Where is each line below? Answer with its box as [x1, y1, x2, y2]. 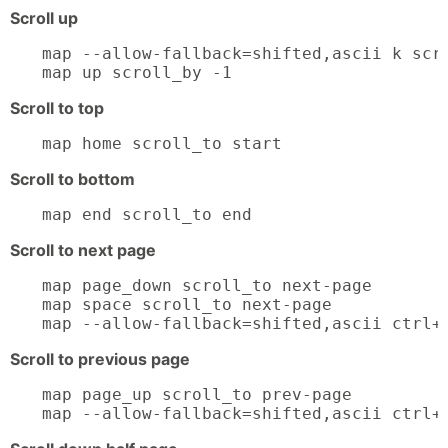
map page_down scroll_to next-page [42, 276, 372, 296]
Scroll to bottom [10, 169, 135, 190]
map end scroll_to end [42, 205, 252, 225]
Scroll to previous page [10, 349, 190, 370]
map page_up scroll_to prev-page [42, 385, 352, 405]
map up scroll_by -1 [42, 63, 232, 83]
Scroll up [10, 8, 78, 29]
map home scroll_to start [42, 134, 282, 154]
